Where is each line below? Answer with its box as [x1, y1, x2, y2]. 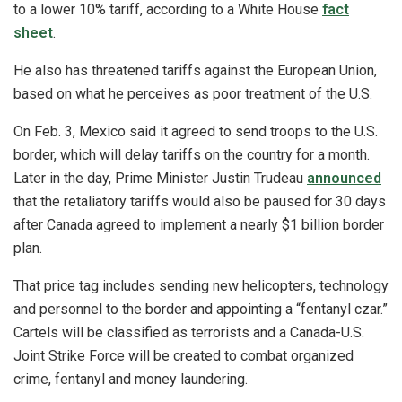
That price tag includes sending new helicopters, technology [13, 277, 389, 295]
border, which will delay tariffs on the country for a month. [13, 146, 370, 164]
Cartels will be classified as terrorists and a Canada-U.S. [13, 324, 364, 342]
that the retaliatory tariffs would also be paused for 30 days [13, 193, 386, 211]
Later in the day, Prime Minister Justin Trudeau [13, 170, 307, 188]
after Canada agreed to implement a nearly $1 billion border [13, 216, 384, 234]
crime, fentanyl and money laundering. [13, 371, 248, 389]
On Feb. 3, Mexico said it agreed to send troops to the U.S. [13, 123, 378, 141]
